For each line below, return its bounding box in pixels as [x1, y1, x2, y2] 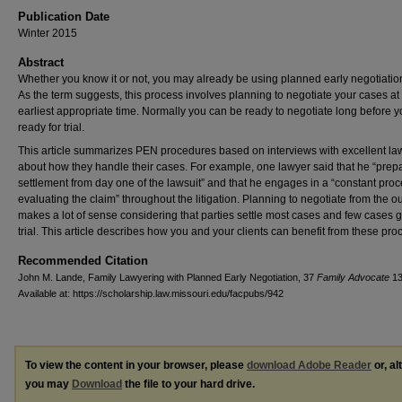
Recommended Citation [18, 254, 148, 267]
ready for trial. [18, 121, 84, 134]
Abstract [18, 56, 64, 69]
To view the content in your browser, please [25, 359, 247, 371]
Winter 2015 [18, 27, 77, 39]
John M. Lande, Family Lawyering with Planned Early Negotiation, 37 [18, 272, 317, 283]
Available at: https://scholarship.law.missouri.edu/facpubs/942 [18, 288, 284, 299]
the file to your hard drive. [122, 378, 255, 390]
